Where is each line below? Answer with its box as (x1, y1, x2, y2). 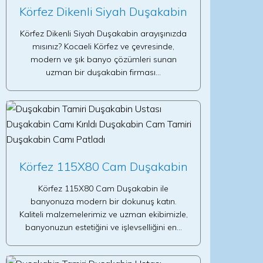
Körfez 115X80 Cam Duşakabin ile (38, 183, 168, 194)
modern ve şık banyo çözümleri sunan (30, 54, 177, 65)
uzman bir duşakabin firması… (46, 67, 161, 77)
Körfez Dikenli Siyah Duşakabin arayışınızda (20, 28, 187, 39)
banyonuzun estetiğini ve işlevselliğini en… (25, 222, 182, 232)
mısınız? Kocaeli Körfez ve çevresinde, (32, 41, 174, 52)
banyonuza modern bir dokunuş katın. (30, 196, 177, 207)
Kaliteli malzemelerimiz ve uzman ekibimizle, (19, 209, 188, 220)
